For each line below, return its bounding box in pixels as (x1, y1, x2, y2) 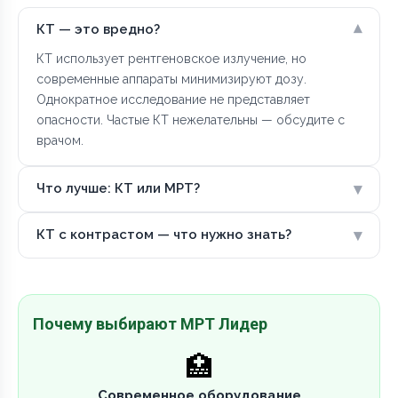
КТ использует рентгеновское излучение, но (36, 51, 306, 66)
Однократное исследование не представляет (36, 92, 310, 107)
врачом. (36, 132, 84, 147)
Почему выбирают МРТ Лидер (33, 314, 267, 333)
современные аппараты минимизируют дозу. (36, 71, 306, 86)
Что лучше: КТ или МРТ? (36, 180, 200, 197)
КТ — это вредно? (36, 21, 160, 38)
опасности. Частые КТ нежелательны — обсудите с (36, 112, 345, 127)
